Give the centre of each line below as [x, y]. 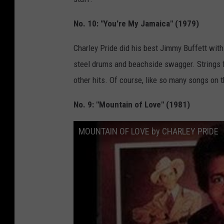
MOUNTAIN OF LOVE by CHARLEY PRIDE [148, 131]
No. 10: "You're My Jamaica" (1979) [136, 24]
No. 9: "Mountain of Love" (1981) [132, 105]
